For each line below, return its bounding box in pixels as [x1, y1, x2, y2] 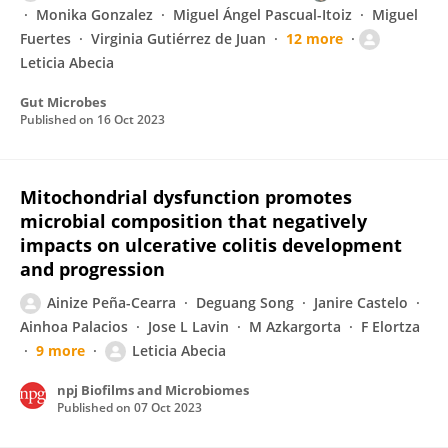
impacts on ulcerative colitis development [20, 233, 402, 257]
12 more [286, 29, 343, 48]
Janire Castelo [314, 293, 408, 312]
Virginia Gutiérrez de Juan [91, 29, 266, 48]
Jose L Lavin [148, 317, 229, 336]
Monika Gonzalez [36, 5, 153, 24]
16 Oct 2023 [97, 111, 165, 128]
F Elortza [361, 317, 420, 336]
